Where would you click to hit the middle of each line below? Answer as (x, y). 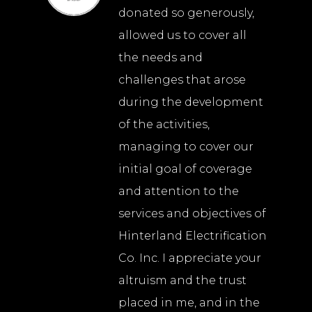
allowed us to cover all (182, 36)
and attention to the (179, 192)
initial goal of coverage (185, 169)
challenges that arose (182, 80)
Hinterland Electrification (193, 236)
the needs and (161, 58)
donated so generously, (186, 13)
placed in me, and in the (189, 303)
